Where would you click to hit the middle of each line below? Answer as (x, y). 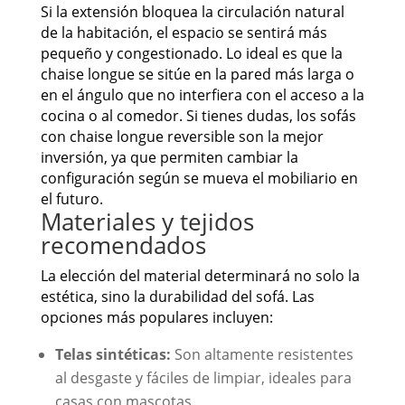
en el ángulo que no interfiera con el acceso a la (202, 95)
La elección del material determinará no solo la (200, 276)
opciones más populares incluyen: (156, 318)
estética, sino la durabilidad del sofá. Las (177, 297)
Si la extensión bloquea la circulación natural (192, 12)
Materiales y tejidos (147, 222)
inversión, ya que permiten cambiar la (169, 158)
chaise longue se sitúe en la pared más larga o (197, 75)
